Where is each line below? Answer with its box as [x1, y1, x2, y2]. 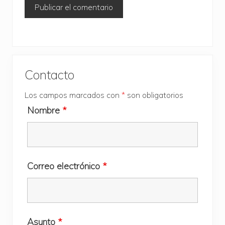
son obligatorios [125, 89, 183, 100]
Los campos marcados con [25, 89, 122, 100]
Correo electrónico [27, 160, 102, 172]
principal [12, 90, 70, 110]
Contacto [25, 66, 74, 82]
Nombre [27, 104, 62, 116]
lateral [12, 72, 56, 92]
